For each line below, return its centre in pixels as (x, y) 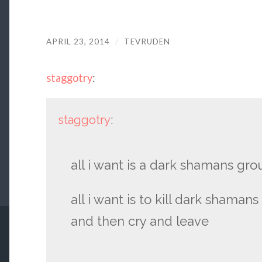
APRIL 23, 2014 (78, 41)
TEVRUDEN (147, 41)
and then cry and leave (140, 221)
